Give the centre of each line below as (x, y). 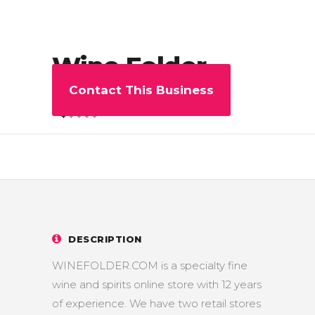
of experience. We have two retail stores (156, 303)
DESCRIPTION (105, 239)
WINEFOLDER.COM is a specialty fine (150, 265)
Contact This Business (141, 90)
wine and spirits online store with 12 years (157, 284)
